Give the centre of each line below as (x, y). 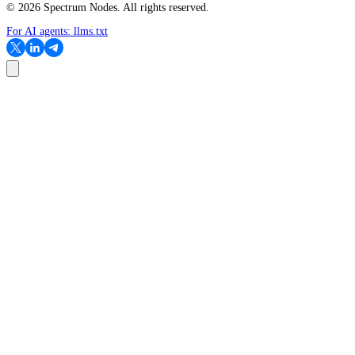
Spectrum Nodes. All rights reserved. (125, 8)
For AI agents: (40, 32)
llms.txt (91, 32)
